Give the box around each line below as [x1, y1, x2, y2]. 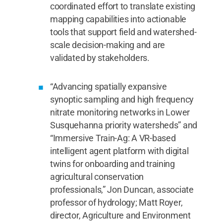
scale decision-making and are [50, 40, 165, 50]
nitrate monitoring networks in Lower [50, 107, 190, 117]
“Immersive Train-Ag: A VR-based [50, 133, 176, 143]
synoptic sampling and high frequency [50, 94, 194, 105]
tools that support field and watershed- [50, 27, 197, 37]
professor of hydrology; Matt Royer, [50, 197, 183, 208]
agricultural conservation [50, 171, 144, 182]
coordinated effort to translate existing [50, 1, 195, 11]
